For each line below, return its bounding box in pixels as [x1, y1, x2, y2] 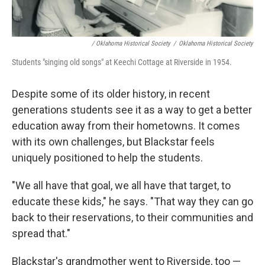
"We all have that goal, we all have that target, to [12, 179, 231, 192]
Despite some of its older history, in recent [12, 88, 210, 101]
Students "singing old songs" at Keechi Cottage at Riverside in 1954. [12, 57, 232, 67]
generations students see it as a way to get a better [12, 104, 252, 117]
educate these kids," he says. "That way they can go [12, 195, 253, 208]
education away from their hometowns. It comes [12, 119, 240, 132]
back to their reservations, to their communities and [12, 211, 253, 224]
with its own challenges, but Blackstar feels [12, 135, 215, 148]
